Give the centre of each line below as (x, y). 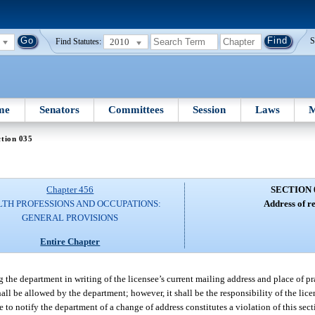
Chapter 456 (70, 190)
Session (210, 109)
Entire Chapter (70, 241)
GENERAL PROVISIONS (70, 218)
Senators (59, 109)
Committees (136, 109)
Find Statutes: (79, 42)
